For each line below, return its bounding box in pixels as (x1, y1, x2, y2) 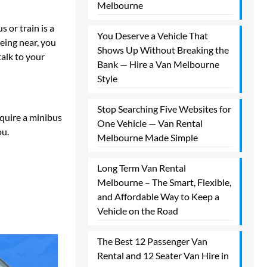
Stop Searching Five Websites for (97, 103, 231, 114)
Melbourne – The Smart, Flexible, (97, 176, 231, 188)
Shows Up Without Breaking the (97, 44, 229, 55)
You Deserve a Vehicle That (97, 30, 208, 41)
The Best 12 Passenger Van (97, 235, 207, 247)
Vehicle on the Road (97, 205, 178, 216)
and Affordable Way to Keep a (97, 191, 219, 202)
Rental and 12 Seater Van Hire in (97, 250, 229, 261)
